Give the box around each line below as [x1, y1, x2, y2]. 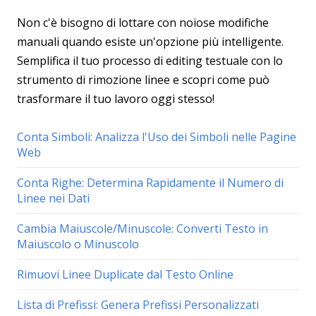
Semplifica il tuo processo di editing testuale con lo [17, 53, 283, 68]
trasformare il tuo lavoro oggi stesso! [17, 91, 214, 107]
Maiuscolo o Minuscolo [17, 236, 139, 252]
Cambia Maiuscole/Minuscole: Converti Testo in [17, 221, 268, 236]
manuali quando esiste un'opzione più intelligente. [17, 34, 284, 49]
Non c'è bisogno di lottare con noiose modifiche [17, 15, 269, 30]
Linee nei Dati [17, 190, 90, 206]
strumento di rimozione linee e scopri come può [17, 72, 269, 87]
